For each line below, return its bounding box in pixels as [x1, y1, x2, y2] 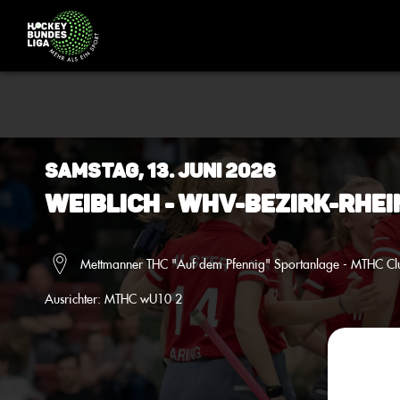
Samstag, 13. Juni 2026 [45, 159, 276, 183]
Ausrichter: [45, 290, 104, 307]
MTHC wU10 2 [104, 290, 182, 307]
